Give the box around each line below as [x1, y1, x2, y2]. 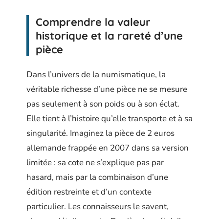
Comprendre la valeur [36, 15, 151, 29]
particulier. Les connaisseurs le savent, [26, 200, 169, 212]
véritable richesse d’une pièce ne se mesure [26, 83, 187, 95]
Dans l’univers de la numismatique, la [26, 68, 166, 80]
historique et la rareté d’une [36, 29, 183, 43]
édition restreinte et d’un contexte [26, 186, 152, 197]
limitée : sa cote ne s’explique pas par [26, 156, 164, 168]
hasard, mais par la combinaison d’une [26, 171, 168, 183]
